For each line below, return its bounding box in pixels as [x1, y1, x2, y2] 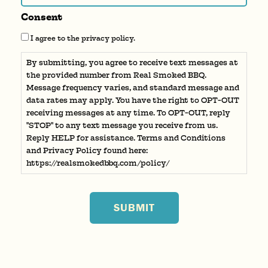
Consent [21, 11, 62, 23]
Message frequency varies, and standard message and [26, 83, 239, 93]
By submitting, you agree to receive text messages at [26, 57, 238, 68]
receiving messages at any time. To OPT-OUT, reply [26, 108, 230, 118]
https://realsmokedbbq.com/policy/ [26, 158, 170, 169]
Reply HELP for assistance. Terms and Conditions [26, 133, 226, 144]
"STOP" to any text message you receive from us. [26, 120, 218, 131]
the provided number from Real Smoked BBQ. [26, 70, 206, 81]
